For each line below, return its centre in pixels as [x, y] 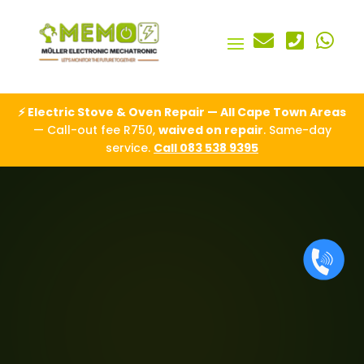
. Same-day [297, 130]
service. [130, 147]
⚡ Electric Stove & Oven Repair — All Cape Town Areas [182, 112]
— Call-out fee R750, [95, 130]
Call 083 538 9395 [206, 147]
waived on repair [210, 130]
